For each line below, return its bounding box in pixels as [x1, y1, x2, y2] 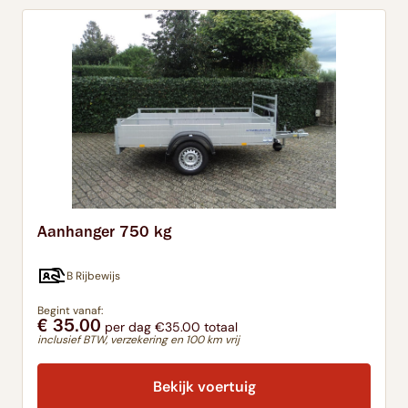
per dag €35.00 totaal [101, 318, 238, 335]
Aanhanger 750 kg [37, 220, 171, 241]
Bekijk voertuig [152, 377, 256, 397]
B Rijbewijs [66, 268, 120, 283]
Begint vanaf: [37, 302, 103, 318]
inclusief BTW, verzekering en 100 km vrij [37, 331, 240, 347]
